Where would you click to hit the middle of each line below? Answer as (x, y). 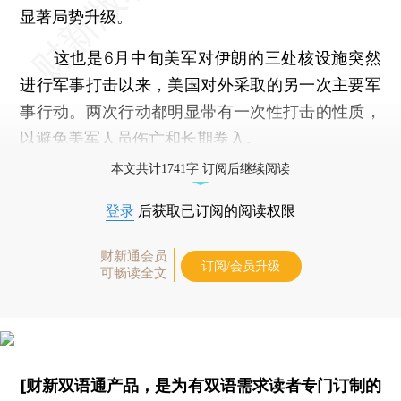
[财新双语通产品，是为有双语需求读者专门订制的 (200, 385)
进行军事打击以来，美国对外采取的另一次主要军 (200, 84)
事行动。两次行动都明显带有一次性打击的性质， (200, 111)
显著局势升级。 (77, 16)
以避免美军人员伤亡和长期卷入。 (141, 138)
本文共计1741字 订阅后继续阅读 (200, 168)
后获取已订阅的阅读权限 (215, 210)
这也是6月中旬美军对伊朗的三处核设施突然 (200, 57)
